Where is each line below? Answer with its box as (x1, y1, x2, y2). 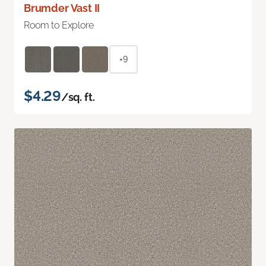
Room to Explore (24, 20, 94, 31)
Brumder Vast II (24, 2, 100, 15)
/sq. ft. (61, 91, 95, 104)
